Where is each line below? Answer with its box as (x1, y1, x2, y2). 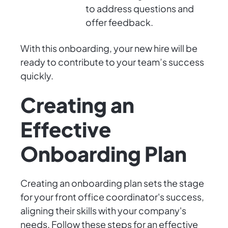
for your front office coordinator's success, (20, 191, 204, 203)
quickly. (20, 70, 53, 82)
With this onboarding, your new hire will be (20, 42, 197, 54)
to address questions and (85, 3, 194, 15)
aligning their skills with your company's (20, 205, 186, 217)
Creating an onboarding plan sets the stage (20, 177, 204, 189)
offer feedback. (85, 16, 153, 28)
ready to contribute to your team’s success (20, 56, 204, 68)
